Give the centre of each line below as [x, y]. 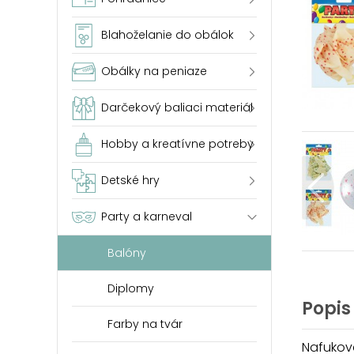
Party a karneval [147, 217]
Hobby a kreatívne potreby [177, 144]
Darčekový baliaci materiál [177, 107]
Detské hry [130, 180]
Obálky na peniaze [154, 71]
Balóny [127, 253]
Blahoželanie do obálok [168, 35]
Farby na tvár [145, 324]
